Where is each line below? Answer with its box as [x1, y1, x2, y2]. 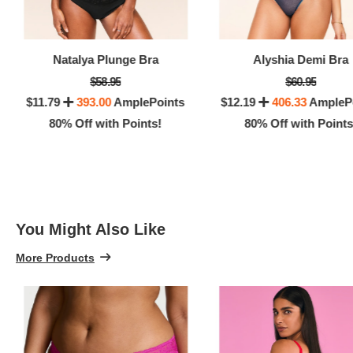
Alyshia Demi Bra [253, 53, 349, 67]
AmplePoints [111, 95, 185, 110]
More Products [16, 251, 95, 264]
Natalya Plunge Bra [52, 53, 158, 67]
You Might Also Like [16, 221, 165, 239]
